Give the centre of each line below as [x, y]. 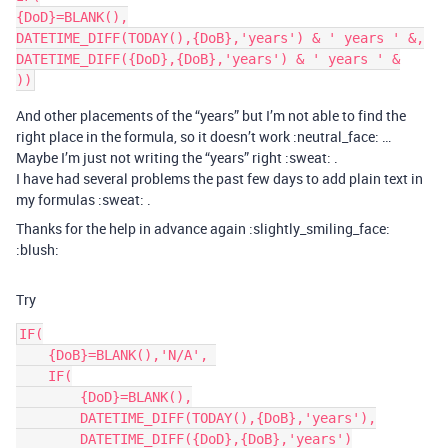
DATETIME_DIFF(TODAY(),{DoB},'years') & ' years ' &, [220, 38]
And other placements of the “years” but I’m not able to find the [211, 116]
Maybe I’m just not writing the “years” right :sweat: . [177, 158]
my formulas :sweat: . [83, 200]
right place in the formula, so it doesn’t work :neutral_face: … [203, 137]
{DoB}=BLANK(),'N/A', [32, 355]
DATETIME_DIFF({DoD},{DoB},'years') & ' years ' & [208, 59]
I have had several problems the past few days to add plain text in [219, 179]
